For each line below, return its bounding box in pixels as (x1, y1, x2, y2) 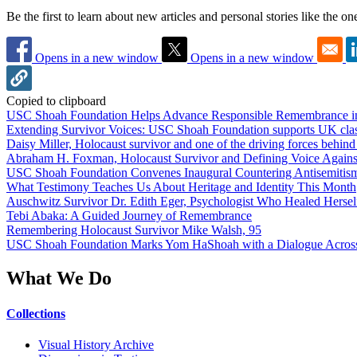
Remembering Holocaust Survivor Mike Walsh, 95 (6, 223, 261, 237)
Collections (6, 306, 65, 320)
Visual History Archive (38, 337, 154, 351)
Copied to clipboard (6, 94, 106, 108)
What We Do (6, 268, 112, 289)
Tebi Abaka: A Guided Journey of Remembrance (6, 209, 252, 223)
